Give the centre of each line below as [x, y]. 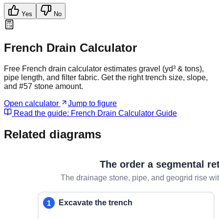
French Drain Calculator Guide [124, 113]
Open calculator [32, 104]
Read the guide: [41, 113]
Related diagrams [53, 134]
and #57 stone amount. [44, 87]
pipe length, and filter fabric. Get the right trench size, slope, [106, 78]
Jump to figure [92, 104]
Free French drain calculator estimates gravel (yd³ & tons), [104, 69]
